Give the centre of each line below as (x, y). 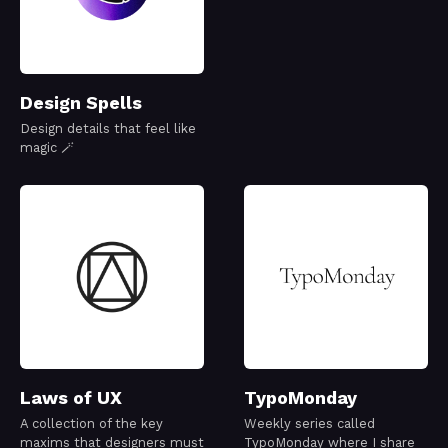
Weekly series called (309, 424)
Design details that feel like (108, 129)
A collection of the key (91, 424)
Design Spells (81, 103)
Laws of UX (71, 398)
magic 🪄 (47, 148)
